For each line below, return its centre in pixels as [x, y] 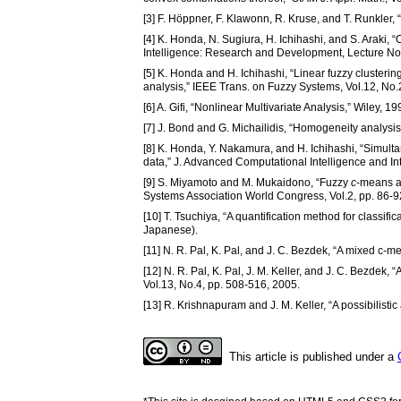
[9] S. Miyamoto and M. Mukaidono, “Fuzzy [247, 182]
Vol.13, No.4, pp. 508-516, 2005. [222, 284]
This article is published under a [313, 356]
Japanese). [171, 230]
